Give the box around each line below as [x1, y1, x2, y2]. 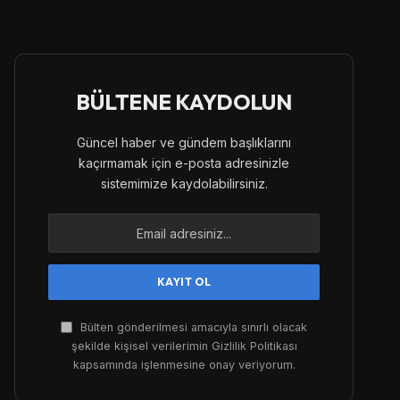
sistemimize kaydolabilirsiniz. [100, 176, 268, 192]
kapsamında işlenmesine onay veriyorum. [72, 358, 296, 372]
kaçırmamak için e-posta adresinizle [79, 155, 289, 171]
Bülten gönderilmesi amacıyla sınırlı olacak [77, 321, 307, 335]
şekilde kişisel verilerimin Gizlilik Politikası [71, 339, 297, 354]
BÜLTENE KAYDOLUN [76, 88, 292, 116]
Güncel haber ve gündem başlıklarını [77, 135, 291, 151]
